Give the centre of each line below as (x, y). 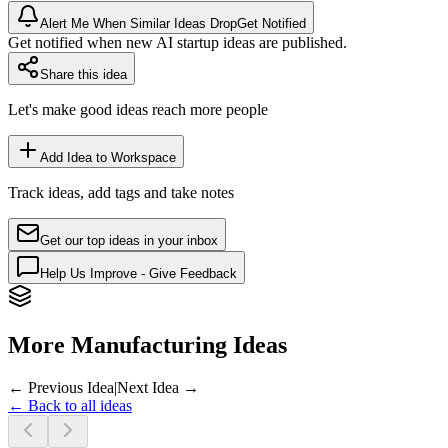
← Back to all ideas (70, 406)
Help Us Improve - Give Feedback (138, 274)
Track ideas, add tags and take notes (121, 193)
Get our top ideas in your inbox (129, 241)
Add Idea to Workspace (108, 158)
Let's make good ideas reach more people (138, 110)
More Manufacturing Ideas (147, 345)
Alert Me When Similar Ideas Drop (138, 24)
